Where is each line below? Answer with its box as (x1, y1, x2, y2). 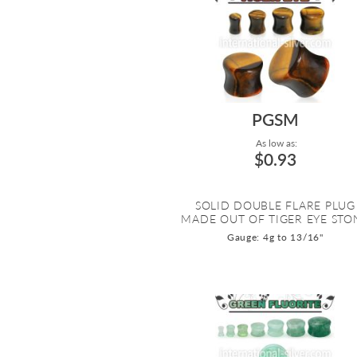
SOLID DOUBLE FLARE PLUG (194, 198, 355, 213)
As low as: (253, 137, 297, 150)
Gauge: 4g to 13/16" (226, 231, 324, 244)
